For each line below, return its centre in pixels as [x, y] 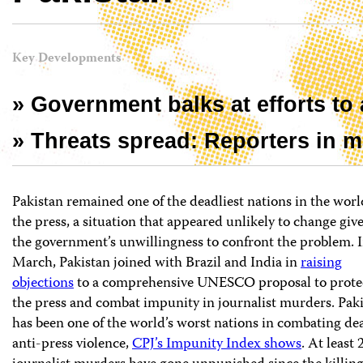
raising [321, 263]
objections [43, 283]
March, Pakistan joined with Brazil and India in [156, 263]
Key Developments [67, 59]
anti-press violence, [72, 344]
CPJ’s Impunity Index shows [217, 344]
